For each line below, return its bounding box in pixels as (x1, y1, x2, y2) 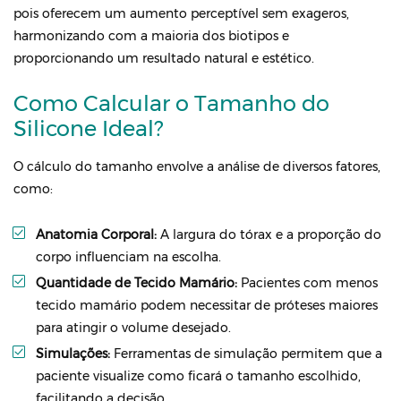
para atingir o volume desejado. (36, 320, 231, 336)
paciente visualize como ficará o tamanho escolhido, (36, 368, 361, 384)
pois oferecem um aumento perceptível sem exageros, (13, 5, 349, 21)
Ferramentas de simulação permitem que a (110, 346, 382, 362)
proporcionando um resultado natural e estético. (13, 50, 314, 66)
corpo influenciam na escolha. (36, 249, 221, 265)
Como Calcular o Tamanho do (13, 90, 329, 116)
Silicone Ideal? (13, 115, 163, 141)
